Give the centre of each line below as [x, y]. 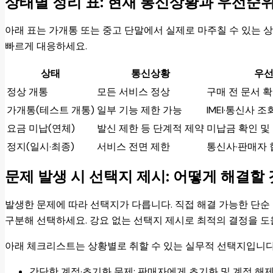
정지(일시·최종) [41, 147]
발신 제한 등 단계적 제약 [151, 129]
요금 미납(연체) [41, 129]
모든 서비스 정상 [133, 92]
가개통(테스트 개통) [51, 110]
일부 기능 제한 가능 [140, 110]
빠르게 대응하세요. [46, 46]
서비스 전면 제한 [133, 147]
